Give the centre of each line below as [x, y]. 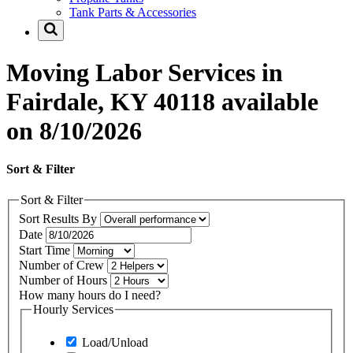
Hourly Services [73, 309]
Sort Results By [59, 218]
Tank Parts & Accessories [133, 13]
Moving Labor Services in [145, 72]
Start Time [46, 250]
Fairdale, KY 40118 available [162, 101]
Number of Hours [65, 280]
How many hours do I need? [90, 295]
